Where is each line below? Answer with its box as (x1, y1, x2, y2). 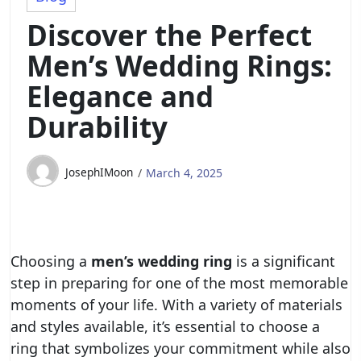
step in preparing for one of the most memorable (10, 273, 348, 293)
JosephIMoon (65, 164, 133, 180)
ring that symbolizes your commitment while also (10, 338, 351, 358)
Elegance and (27, 77, 214, 115)
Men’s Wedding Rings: (27, 47, 332, 85)
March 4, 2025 (146, 165, 222, 180)
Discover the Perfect (27, 16, 312, 54)
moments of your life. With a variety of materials (10, 295, 342, 314)
